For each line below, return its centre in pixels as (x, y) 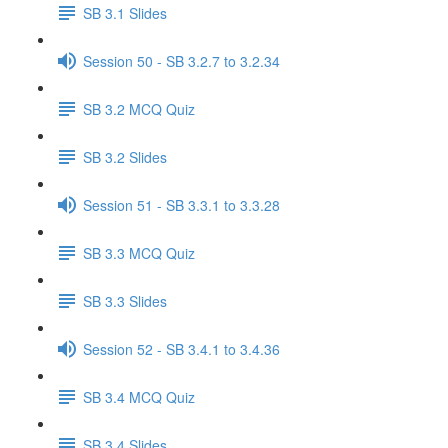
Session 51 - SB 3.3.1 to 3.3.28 (181, 204)
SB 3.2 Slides (125, 156)
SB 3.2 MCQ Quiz (139, 108)
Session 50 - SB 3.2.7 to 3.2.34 (181, 60)
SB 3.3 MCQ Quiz (139, 252)
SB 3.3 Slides (125, 300)
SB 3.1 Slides (125, 12)
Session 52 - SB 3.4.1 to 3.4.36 (181, 348)
